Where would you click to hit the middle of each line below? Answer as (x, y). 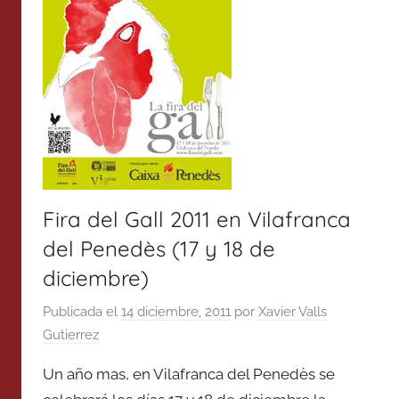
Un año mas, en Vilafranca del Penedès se (189, 374)
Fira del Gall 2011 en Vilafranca (197, 219)
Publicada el (82, 311)
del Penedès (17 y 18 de (159, 248)
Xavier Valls (293, 311)
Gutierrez (71, 334)
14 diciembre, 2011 (176, 311)
